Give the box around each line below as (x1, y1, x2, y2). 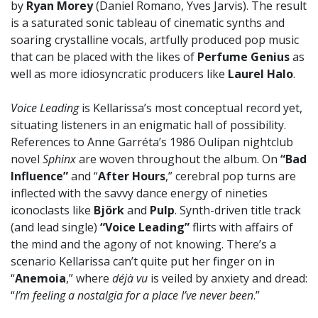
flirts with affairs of (192, 219, 293, 236)
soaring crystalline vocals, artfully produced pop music (11, 32, 299, 48)
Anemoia (15, 270, 66, 287)
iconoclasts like (11, 202, 94, 219)
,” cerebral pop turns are (165, 168, 296, 185)
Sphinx (43, 151, 79, 168)
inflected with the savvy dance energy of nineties (11, 185, 268, 202)
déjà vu (112, 270, 150, 287)
